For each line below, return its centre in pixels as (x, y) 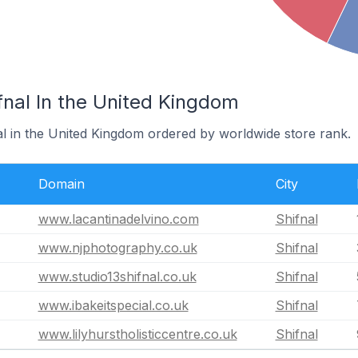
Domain (61, 184)
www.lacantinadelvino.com (118, 219)
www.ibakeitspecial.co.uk (113, 305)
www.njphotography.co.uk (117, 248)
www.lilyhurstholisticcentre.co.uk (137, 334)
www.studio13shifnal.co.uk (117, 276)
